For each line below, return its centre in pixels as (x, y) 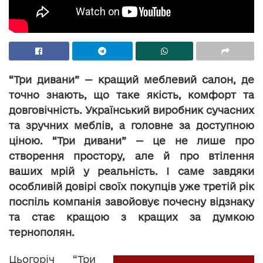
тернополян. (42, 232)
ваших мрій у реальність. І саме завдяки (131, 171)
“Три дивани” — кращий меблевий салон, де (131, 79)
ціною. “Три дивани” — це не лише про (131, 140)
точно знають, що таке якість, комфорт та (131, 95)
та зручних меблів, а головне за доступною (131, 125)
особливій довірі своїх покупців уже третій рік (131, 186)
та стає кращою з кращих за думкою (131, 217)
